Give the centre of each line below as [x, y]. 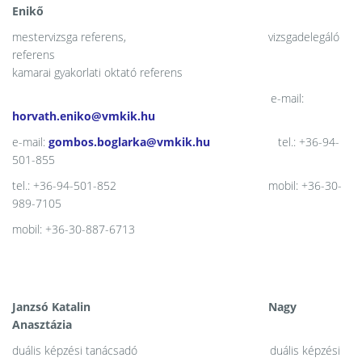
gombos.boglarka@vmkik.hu [129, 142]
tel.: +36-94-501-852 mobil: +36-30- [177, 185]
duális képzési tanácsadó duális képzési [176, 350]
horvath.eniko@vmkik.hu [84, 116]
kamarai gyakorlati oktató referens [97, 72]
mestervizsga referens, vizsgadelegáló [176, 37]
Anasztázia [42, 324]
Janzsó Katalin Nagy [154, 307]
